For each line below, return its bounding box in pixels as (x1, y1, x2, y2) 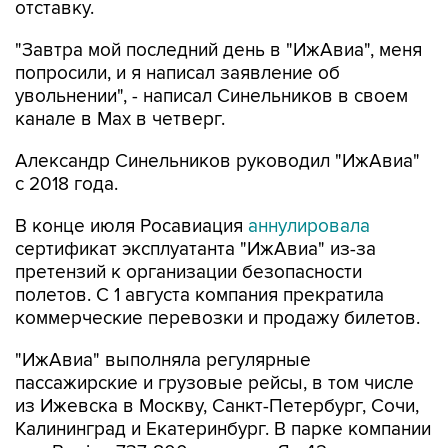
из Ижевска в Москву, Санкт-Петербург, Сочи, (15, 394, 419, 418)
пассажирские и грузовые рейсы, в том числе (15, 371, 414, 395)
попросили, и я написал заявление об (15, 61, 340, 85)
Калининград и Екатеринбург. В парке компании (15, 417, 431, 441)
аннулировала (248, 214, 370, 238)
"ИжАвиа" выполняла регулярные (15, 348, 311, 372)
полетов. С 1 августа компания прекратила (15, 283, 384, 307)
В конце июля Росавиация (15, 214, 248, 238)
